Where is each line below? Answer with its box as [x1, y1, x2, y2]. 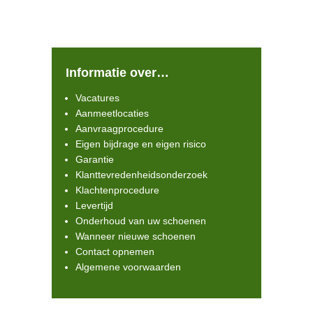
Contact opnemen [75, 245, 154, 257]
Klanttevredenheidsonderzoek [75, 168, 208, 180]
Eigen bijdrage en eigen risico [75, 138, 206, 150]
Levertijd [75, 199, 113, 211]
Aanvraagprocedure [75, 122, 163, 134]
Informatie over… [66, 65, 169, 80]
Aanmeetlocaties [75, 107, 149, 119]
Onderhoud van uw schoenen [75, 214, 206, 226]
